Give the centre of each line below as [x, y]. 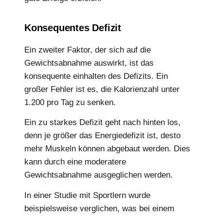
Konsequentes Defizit [73, 27]
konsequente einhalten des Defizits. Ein [96, 76]
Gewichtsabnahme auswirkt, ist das [89, 63]
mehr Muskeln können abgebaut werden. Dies [107, 149]
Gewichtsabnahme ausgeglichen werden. [99, 175]
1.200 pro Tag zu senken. [70, 102]
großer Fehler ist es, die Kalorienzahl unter [102, 89]
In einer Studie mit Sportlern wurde [87, 195]
